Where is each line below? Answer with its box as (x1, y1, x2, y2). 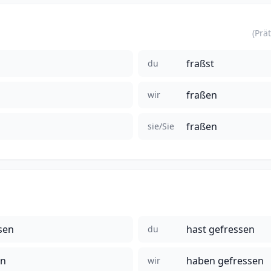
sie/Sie (148, 120, 174, 132)
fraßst (186, 56, 214, 70)
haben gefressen (186, 253, 264, 267)
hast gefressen (186, 222, 255, 236)
